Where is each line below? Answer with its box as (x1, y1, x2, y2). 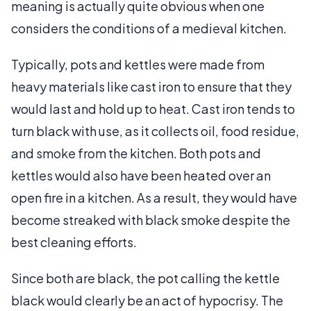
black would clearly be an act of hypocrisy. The (11, 292, 283, 308)
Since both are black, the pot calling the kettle (11, 270, 280, 286)
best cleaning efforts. (11, 234, 137, 250)
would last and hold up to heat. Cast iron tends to (11, 101, 295, 117)
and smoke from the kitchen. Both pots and (11, 145, 261, 161)
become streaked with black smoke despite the (11, 212, 290, 228)
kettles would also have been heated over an (11, 167, 271, 183)
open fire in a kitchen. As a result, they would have (11, 190, 297, 205)
